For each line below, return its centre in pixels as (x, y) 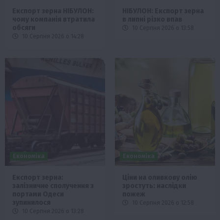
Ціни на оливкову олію (160, 177)
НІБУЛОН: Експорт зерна (163, 11)
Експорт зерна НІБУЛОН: (53, 11)
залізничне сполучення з (53, 186)
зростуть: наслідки (154, 186)
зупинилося (31, 202)
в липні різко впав (152, 19)
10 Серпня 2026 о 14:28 (52, 36)
